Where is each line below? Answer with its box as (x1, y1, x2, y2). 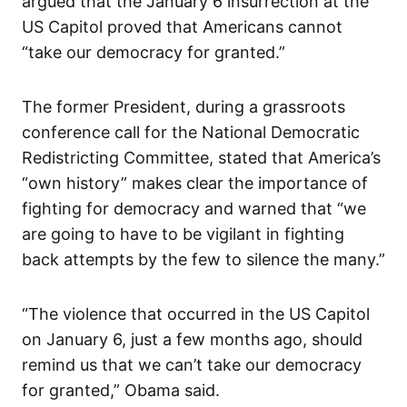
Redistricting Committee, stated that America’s (22, 148, 381, 168)
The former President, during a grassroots (22, 97, 345, 117)
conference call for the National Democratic (22, 123, 360, 143)
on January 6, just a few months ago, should (22, 330, 362, 350)
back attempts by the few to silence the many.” (22, 250, 385, 270)
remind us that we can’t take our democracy (22, 355, 362, 375)
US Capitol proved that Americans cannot (22, 17, 342, 37)
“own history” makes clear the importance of (22, 174, 368, 194)
